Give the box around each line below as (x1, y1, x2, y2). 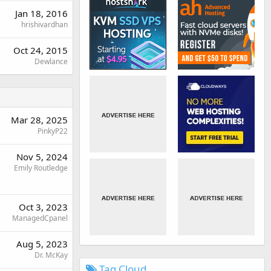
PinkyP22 (38, 126, 68, 136)
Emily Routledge (14, 163, 68, 173)
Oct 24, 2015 (13, 44, 68, 56)
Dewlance (34, 56, 68, 67)
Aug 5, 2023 (16, 238, 68, 250)
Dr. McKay (34, 250, 68, 260)
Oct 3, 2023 (19, 201, 68, 213)
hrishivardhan (21, 19, 68, 30)
